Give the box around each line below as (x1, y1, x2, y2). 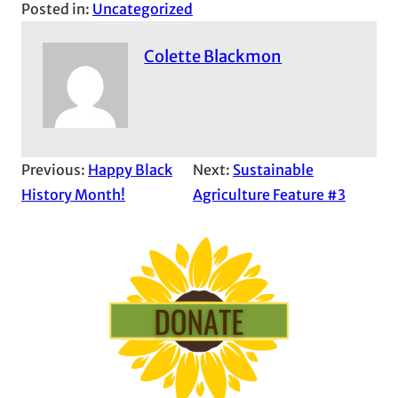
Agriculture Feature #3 (193, 185, 346, 203)
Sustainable (233, 160, 314, 179)
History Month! (21, 185, 125, 203)
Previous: (21, 160, 88, 179)
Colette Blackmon (144, 45, 283, 67)
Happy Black (88, 160, 172, 179)
